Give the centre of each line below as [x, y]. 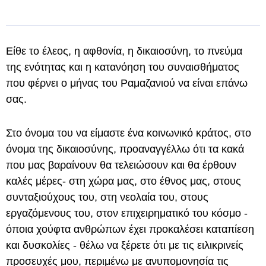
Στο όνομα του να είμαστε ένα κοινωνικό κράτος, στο [129, 133]
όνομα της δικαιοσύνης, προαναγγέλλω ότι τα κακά [125, 149]
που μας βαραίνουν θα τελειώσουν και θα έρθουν [121, 165]
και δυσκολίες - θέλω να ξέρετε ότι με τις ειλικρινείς [125, 245]
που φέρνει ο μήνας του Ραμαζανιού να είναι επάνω [127, 83]
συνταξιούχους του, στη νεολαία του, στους [107, 197]
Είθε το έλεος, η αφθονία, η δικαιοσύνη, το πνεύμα [124, 51]
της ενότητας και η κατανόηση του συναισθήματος [123, 67]
